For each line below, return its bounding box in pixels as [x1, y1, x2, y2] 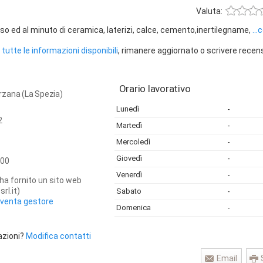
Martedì [116, 121, 142, 130]
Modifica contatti [26, 231, 91, 241]
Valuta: [196, 6, 223, 16]
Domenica [116, 203, 151, 212]
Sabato [116, 187, 141, 195]
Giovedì [116, 154, 142, 163]
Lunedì [116, 104, 139, 113]
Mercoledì [116, 137, 150, 146]
